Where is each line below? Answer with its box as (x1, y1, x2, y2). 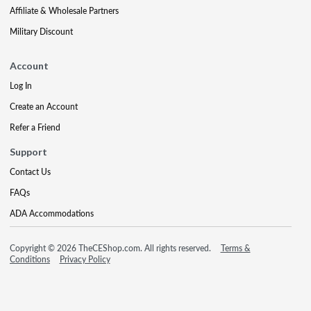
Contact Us (10, 166, 51, 178)
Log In (10, 80, 32, 92)
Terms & (220, 242, 251, 254)
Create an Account (10, 101, 78, 112)
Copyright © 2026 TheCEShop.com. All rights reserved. (10, 242, 213, 254)
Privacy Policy (59, 253, 110, 265)
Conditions (10, 253, 50, 265)
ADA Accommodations (10, 208, 94, 219)
